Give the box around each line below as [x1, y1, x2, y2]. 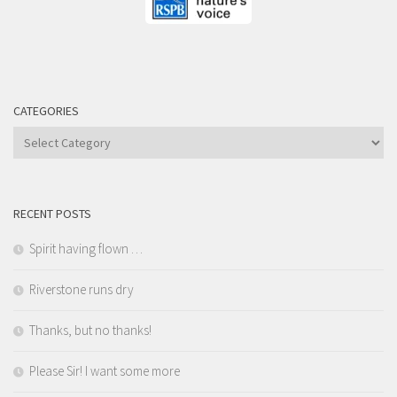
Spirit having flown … [29, 240, 143, 258]
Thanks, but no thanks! [29, 322, 152, 339]
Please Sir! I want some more [29, 362, 180, 380]
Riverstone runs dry [29, 281, 134, 299]
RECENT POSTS [13, 206, 91, 222]
